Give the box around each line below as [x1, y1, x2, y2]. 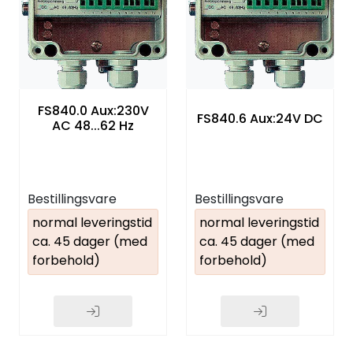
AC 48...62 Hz [52, 117, 134, 136]
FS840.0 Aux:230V [37, 102, 149, 121]
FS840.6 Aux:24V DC [197, 109, 323, 128]
